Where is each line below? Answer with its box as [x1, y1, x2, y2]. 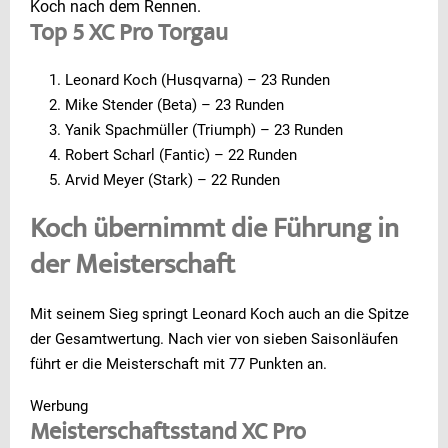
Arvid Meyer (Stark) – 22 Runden [65, 170, 280, 189]
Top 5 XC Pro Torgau [30, 17, 228, 52]
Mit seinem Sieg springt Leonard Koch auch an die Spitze [30, 304, 409, 323]
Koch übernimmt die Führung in [30, 210, 399, 251]
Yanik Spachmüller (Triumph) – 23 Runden [65, 120, 343, 139]
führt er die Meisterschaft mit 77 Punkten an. [30, 354, 327, 373]
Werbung [30, 396, 88, 415]
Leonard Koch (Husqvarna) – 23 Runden [65, 70, 330, 89]
